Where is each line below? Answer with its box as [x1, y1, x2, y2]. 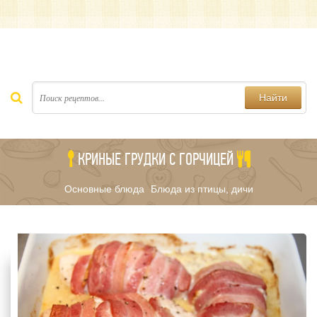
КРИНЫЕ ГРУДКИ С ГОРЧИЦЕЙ [77, 149, 234, 169]
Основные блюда [64, 183, 144, 195]
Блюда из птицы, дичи [150, 183, 253, 195]
